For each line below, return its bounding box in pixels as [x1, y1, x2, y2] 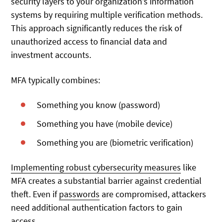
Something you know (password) [37, 99, 161, 111]
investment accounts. [11, 49, 92, 61]
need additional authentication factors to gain [11, 201, 183, 213]
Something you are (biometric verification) [37, 136, 194, 148]
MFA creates [11, 174, 56, 186]
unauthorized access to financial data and [11, 36, 167, 48]
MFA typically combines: [11, 74, 101, 86]
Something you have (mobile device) [37, 117, 173, 129]
